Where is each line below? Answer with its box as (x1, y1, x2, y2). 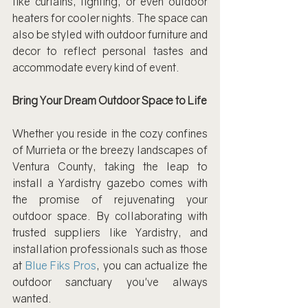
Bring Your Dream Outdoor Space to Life (12, 93, 207, 107)
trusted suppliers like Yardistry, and (12, 225, 208, 239)
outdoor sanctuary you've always (12, 275, 208, 289)
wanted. (12, 291, 52, 305)
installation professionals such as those (12, 242, 208, 256)
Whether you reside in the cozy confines (12, 126, 208, 140)
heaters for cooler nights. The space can (12, 11, 208, 25)
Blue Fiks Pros (25, 258, 97, 272)
